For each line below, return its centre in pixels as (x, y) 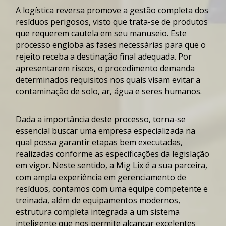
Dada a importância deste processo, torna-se (101, 119)
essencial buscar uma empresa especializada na (106, 130)
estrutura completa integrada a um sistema (98, 212)
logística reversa (54, 10)
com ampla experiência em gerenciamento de (101, 177)
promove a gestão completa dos (147, 10)
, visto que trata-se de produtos (149, 21)
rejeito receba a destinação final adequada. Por (104, 56)
